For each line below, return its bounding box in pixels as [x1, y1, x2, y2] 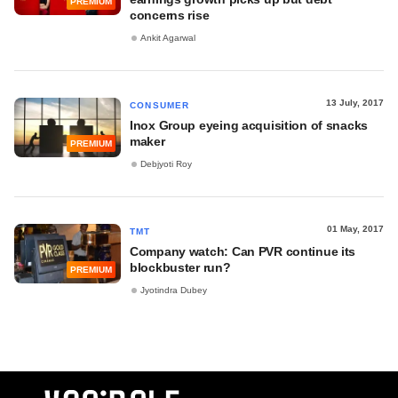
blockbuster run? [130, 260, 231, 275]
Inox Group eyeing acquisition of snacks [130, 118, 369, 132]
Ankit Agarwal [140, 33, 195, 44]
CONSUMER [130, 100, 190, 110]
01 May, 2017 [327, 224, 384, 234]
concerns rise [130, 8, 210, 22]
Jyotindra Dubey [140, 285, 207, 296]
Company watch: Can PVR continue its [130, 244, 356, 259]
